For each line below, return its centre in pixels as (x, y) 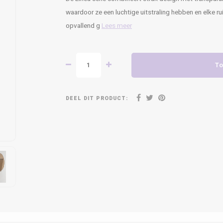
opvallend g (84, 26)
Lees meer (117, 26)
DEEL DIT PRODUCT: (97, 98)
